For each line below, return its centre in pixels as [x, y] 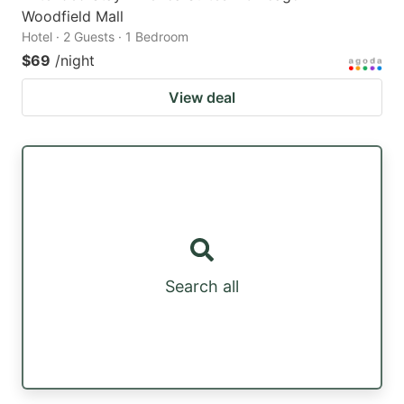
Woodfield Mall [73, 17]
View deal [202, 98]
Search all [202, 287]
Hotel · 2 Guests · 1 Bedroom [105, 37]
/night [75, 61]
